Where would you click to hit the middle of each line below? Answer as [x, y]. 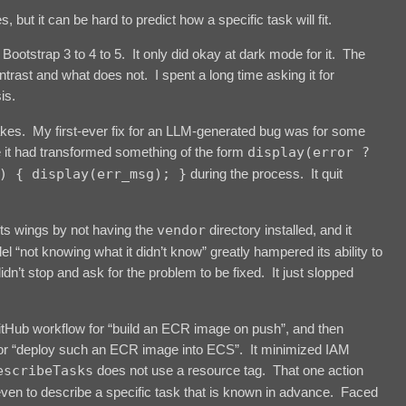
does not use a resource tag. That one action [228, 370]
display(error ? [309, 152]
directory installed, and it [279, 230]
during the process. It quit [265, 173]
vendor [181, 231]
